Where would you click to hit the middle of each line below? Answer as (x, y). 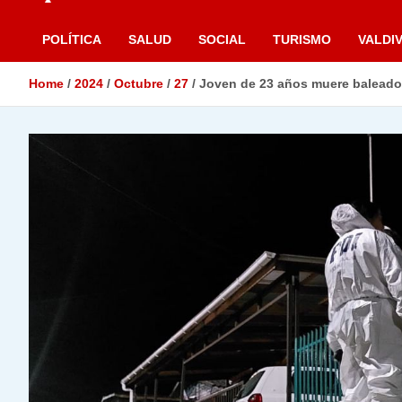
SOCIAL (222, 40)
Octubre (139, 84)
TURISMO (302, 40)
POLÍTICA (72, 40)
